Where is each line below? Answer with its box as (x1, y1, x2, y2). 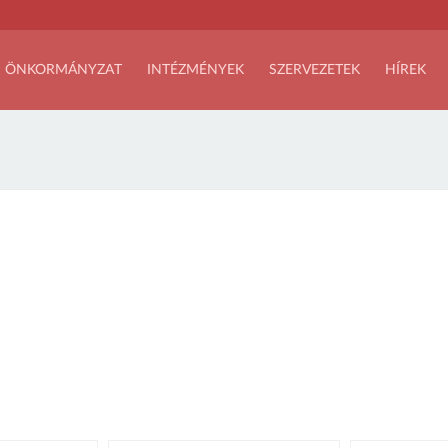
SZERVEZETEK (269, 63, 360, 77)
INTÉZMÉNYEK (147, 63, 244, 77)
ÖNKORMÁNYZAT (5, 63, 122, 77)
